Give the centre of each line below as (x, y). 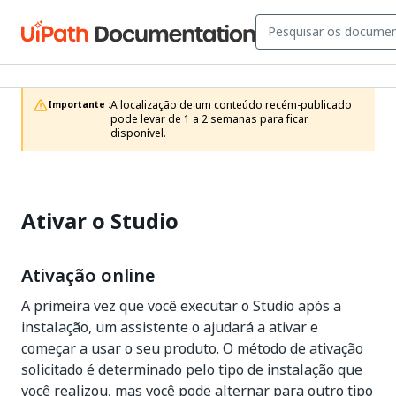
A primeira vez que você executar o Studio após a (181, 306)
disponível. (138, 133)
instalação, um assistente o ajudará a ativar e (170, 327)
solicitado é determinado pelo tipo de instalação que (192, 369)
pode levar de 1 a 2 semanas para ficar (209, 119)
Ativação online (88, 276)
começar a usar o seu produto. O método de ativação (192, 348)
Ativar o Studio (100, 221)
